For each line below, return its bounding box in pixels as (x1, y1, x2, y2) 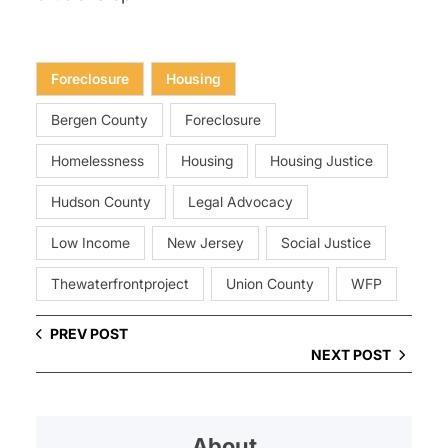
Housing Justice (270, 152, 373, 170)
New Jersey (167, 234, 244, 252)
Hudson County (51, 193, 151, 211)
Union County (226, 275, 314, 293)
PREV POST (50, 325, 128, 343)
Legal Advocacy (188, 193, 293, 211)
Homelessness (51, 152, 144, 170)
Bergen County (51, 111, 148, 129)
